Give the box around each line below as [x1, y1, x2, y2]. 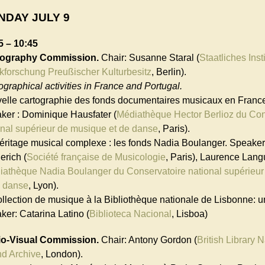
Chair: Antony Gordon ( [99, 234, 197, 245]
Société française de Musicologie [27, 152, 166, 163]
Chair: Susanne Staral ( [99, 53, 199, 63]
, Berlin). [151, 67, 186, 77]
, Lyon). [28, 180, 59, 191]
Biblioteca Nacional [89, 209, 172, 219]
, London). [41, 248, 83, 259]
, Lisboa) [172, 209, 208, 219]
